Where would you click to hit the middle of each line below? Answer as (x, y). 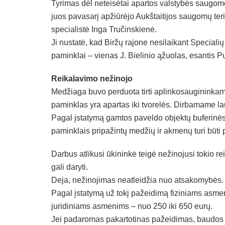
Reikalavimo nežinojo (92, 79)
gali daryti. (70, 167)
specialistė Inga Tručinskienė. (104, 30)
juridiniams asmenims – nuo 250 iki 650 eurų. (132, 206)
